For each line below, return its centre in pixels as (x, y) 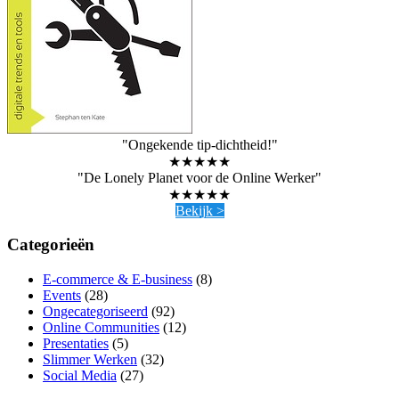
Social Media (80, 375)
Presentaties (76, 343)
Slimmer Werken (90, 359)
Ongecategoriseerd (95, 311)
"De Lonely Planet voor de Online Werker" (199, 177)
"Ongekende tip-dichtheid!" (199, 144)
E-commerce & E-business (118, 279)
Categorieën (51, 245)
